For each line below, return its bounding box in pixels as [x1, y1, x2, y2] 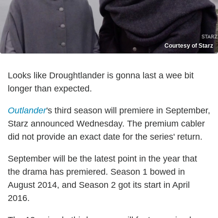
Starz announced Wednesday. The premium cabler [8, 118, 205, 128]
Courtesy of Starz [164, 42, 213, 49]
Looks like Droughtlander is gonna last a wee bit [8, 70, 194, 80]
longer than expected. [8, 83, 92, 93]
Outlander [8, 105, 46, 115]
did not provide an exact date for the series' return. [8, 131, 202, 142]
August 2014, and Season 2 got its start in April [8, 180, 190, 190]
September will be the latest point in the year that [8, 153, 197, 163]
